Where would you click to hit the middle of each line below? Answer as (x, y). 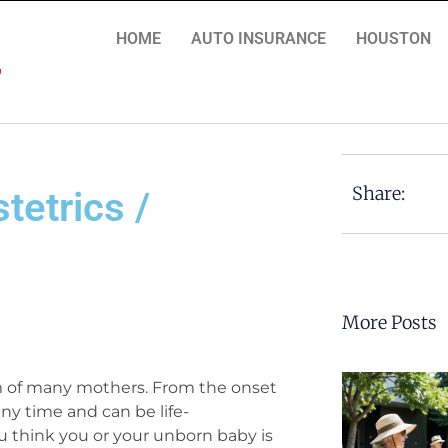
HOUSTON (393, 38)
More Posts (389, 322)
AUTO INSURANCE (258, 38)
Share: (378, 193)
